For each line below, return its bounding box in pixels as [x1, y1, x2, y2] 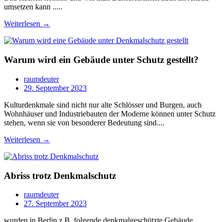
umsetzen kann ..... [4, 2, 62, 11]
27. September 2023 [24, 199, 87, 208]
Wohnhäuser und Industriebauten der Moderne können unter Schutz [4, 109, 216, 118]
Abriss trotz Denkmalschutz [4, 170, 116, 181]
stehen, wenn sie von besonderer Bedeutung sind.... [4, 118, 165, 127]
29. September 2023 [24, 83, 87, 92]
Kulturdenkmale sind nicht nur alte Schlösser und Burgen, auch [4, 100, 202, 109]
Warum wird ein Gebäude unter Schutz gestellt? [4, 55, 199, 65]
